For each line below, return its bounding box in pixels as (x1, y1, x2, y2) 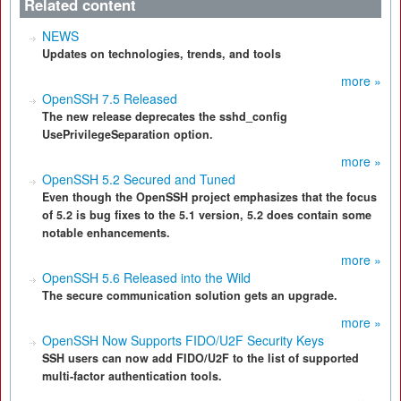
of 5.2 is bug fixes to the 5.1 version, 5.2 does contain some (42, 207, 371, 223)
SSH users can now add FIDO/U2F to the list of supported (42, 350, 359, 366)
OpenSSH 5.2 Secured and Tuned (42, 170, 235, 188)
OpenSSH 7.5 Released (42, 90, 177, 107)
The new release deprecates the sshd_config (42, 108, 287, 124)
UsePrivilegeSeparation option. (42, 126, 213, 142)
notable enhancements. (42, 225, 170, 241)
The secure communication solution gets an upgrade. (42, 287, 337, 303)
